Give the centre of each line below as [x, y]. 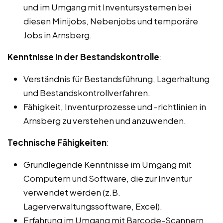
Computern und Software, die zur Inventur [108, 178]
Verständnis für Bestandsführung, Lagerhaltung [116, 78]
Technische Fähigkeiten [57, 142]
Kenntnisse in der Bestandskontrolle [83, 56]
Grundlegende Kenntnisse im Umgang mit [108, 164]
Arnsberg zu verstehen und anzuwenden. [105, 120]
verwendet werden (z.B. [72, 192]
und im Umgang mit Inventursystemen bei [107, 7]
